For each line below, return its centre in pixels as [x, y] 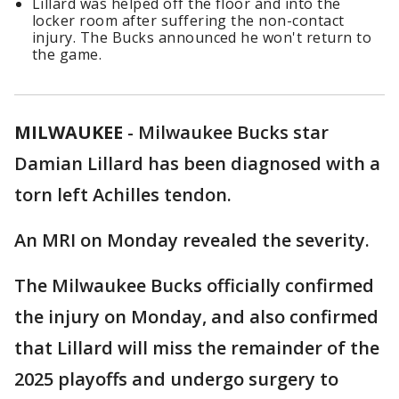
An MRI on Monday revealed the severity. [192, 240]
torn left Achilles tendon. [123, 195]
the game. [67, 55]
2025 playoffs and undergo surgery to [176, 379]
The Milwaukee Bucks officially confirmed [194, 286]
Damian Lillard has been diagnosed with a [197, 164]
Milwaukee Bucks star [233, 133]
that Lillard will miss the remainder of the [197, 348]
